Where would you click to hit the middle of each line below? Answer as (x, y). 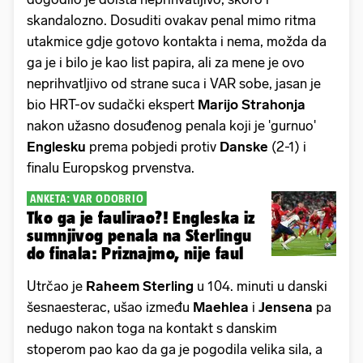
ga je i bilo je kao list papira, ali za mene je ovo (166, 62)
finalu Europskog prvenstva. (111, 167)
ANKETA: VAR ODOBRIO (87, 198)
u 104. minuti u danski (262, 286)
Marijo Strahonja (252, 104)
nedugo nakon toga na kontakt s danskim (152, 328)
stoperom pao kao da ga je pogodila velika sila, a (175, 349)
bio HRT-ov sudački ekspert (112, 104)
